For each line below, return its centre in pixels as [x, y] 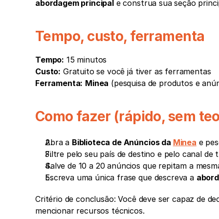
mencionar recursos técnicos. [90, 211]
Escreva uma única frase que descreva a [121, 178]
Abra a [58, 142]
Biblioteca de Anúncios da [122, 142]
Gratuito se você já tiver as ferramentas [136, 72]
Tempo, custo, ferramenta [120, 36]
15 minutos [86, 60]
